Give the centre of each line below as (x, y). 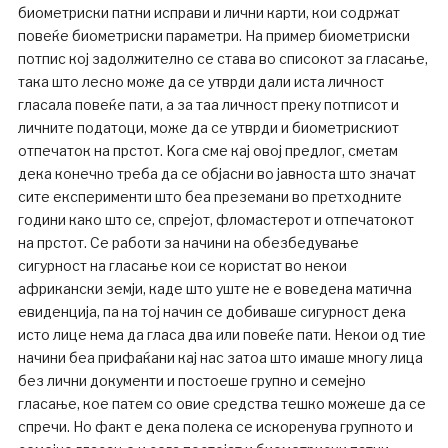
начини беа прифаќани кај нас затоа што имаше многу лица (220, 358)
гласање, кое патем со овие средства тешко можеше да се (221, 404)
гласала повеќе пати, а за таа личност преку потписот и (208, 105)
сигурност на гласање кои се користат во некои (182, 266)
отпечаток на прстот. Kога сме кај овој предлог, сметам (207, 151)
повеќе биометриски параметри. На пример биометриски (213, 36)
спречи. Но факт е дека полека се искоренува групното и (215, 427)
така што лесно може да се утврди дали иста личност (200, 82)
